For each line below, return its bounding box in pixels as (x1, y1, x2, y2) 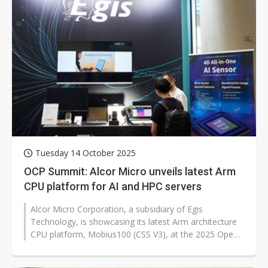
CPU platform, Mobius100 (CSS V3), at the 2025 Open (31, 228, 238, 240)
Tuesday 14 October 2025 (35, 147, 136, 159)
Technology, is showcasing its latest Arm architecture (31, 215, 237, 227)
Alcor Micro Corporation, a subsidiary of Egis (31, 203, 203, 215)
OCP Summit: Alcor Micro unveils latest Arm (24, 165, 236, 178)
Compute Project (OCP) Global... (31, 240, 154, 252)
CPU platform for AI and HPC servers (24, 179, 202, 193)
